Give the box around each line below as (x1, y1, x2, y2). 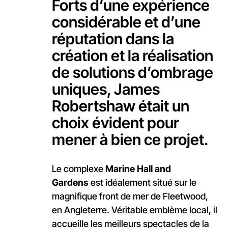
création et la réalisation (51, 46, 213, 65)
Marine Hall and (105, 163, 171, 175)
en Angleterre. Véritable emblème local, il (51, 205, 217, 216)
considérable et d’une (51, 13, 201, 32)
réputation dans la (51, 30, 174, 48)
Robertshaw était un (51, 97, 189, 116)
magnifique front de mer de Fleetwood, (51, 191, 208, 202)
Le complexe (51, 163, 105, 175)
